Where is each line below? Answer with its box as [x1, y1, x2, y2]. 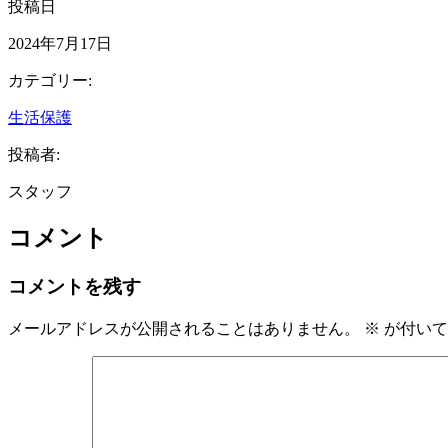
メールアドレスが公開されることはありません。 [8, 320, 360, 338]
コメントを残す [8, 276, 141, 298]
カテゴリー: [8, 71, 92, 89]
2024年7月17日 [8, 34, 112, 52]
